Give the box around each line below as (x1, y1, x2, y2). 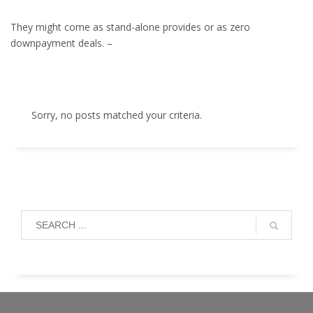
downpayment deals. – (10, 36, 112, 50)
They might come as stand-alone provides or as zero (10, 20, 250, 34)
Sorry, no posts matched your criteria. (31, 108, 202, 122)
